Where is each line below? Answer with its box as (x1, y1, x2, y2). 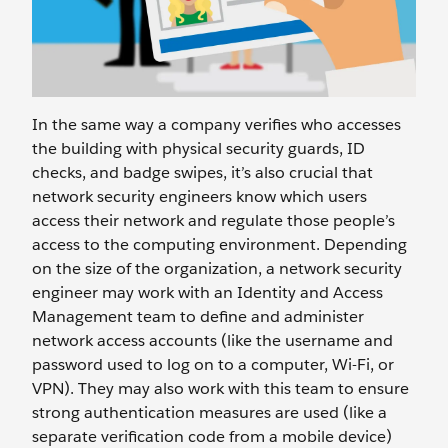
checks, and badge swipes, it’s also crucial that (32, 162, 373, 183)
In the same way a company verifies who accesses (32, 114, 401, 135)
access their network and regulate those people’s (32, 210, 395, 231)
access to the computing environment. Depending (32, 234, 407, 255)
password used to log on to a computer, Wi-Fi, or (32, 354, 394, 375)
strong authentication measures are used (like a (32, 402, 387, 423)
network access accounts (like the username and (32, 330, 393, 351)
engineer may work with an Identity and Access (32, 282, 383, 303)
